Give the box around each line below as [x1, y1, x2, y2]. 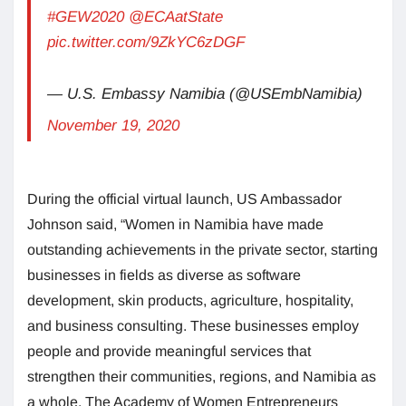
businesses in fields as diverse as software [27, 267, 301, 284]
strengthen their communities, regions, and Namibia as [27, 369, 376, 385]
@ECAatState [129, 8, 223, 26]
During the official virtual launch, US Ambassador [27, 191, 342, 208]
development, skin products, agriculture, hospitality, [27, 293, 353, 309]
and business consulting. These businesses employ [27, 318, 359, 334]
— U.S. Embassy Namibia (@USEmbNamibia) [47, 85, 362, 103]
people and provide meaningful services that [27, 343, 311, 360]
